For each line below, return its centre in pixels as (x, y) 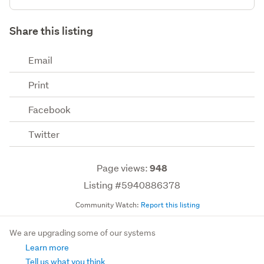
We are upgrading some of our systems (82, 233)
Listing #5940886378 (132, 184)
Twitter (44, 134)
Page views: (123, 167)
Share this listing (51, 31)
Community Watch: (107, 204)
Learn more (46, 248)
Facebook (49, 109)
